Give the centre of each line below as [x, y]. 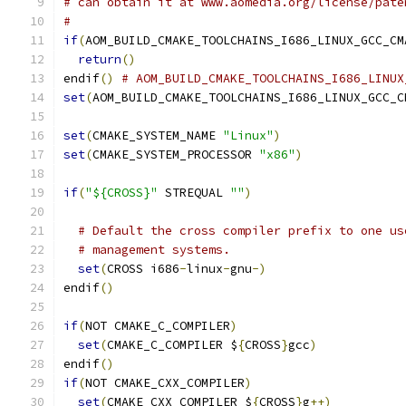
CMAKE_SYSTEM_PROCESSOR [176, 155]
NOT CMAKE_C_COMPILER [158, 326]
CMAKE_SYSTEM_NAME [158, 135]
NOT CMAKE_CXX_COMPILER [165, 383]
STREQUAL [194, 193]
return [100, 59]
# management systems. [154, 250]
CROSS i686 [143, 269]
